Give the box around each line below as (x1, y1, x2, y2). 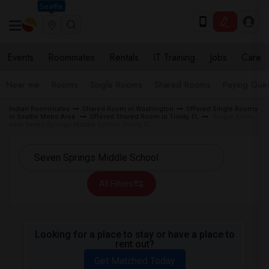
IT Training (153, 50, 195, 64)
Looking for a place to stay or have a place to (34, 229, 235, 240)
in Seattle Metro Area (9, 113, 77, 121)
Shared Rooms (154, 78, 211, 91)
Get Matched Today (94, 255, 175, 267)
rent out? (115, 238, 154, 250)
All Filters (98, 179, 133, 189)
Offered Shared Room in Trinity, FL (89, 113, 199, 121)
